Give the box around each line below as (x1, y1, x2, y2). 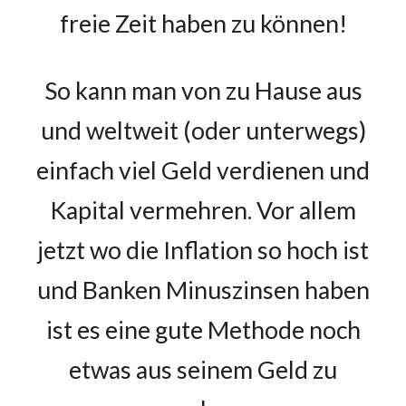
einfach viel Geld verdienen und (36, 156, 370, 185)
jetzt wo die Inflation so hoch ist (37, 236, 369, 265)
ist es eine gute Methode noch (45, 315, 361, 344)
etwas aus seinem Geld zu (69, 355, 337, 384)
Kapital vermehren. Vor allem (50, 196, 356, 225)
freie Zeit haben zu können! (59, 9, 347, 38)
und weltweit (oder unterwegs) (40, 116, 366, 145)
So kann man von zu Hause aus (43, 76, 362, 105)
